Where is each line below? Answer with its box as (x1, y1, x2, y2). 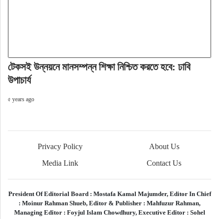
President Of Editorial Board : (8, 190, 93, 198)
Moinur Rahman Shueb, (22, 199, 89, 207)
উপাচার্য (7, 74, 31, 87)
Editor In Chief (169, 190, 211, 198)
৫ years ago (7, 96, 34, 103)
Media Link (42, 159, 78, 168)
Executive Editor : (138, 209, 190, 217)
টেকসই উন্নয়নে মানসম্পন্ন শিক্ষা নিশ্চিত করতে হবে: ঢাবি (7, 61, 190, 73)
